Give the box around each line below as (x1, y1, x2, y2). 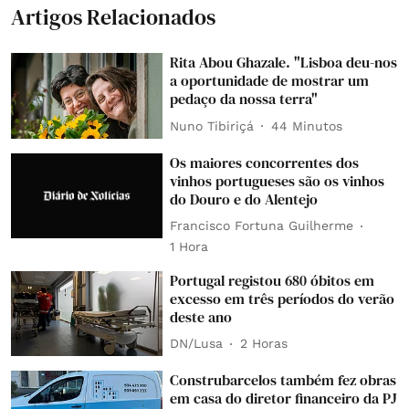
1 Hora (170, 238, 209, 254)
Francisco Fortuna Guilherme (170, 218, 354, 234)
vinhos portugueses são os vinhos (170, 170, 385, 191)
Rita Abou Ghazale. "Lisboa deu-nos (170, 52, 398, 73)
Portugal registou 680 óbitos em (170, 269, 375, 290)
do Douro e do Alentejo (170, 188, 319, 209)
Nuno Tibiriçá (170, 118, 255, 133)
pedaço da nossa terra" (170, 89, 319, 110)
